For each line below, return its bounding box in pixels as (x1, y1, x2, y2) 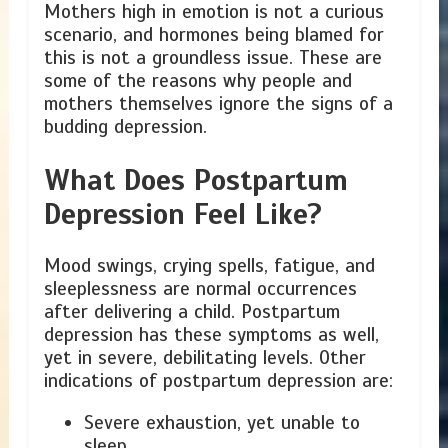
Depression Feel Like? (43, 196, 322, 233)
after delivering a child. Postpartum (43, 300, 340, 325)
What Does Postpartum (43, 162, 348, 199)
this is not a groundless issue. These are (43, 46, 382, 71)
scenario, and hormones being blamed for (43, 23, 384, 48)
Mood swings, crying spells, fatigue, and (43, 254, 375, 279)
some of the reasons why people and (43, 69, 352, 94)
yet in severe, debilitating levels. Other (43, 346, 366, 371)
